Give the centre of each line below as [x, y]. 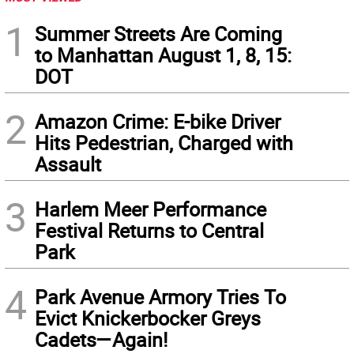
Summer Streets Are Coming [158, 34]
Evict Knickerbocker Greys [148, 318]
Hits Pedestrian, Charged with [164, 143]
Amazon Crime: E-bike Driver [158, 122]
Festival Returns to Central [149, 231]
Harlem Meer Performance [151, 209]
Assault [68, 164]
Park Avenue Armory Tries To [160, 297]
